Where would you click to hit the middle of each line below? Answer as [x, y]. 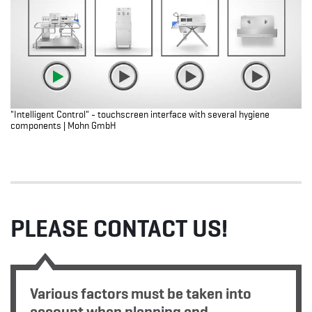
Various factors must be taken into [141, 294]
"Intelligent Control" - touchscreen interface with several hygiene [140, 115]
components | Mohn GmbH [63, 126]
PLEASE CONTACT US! [119, 229]
